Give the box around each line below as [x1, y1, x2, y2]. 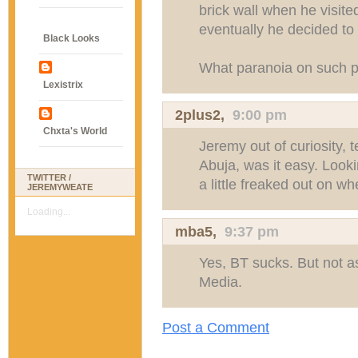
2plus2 [175, 106, 221, 123]
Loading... [27, 206, 70, 217]
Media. [199, 273, 242, 290]
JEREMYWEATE [27, 182, 93, 192]
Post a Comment [162, 319, 269, 336]
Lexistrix [43, 79, 83, 90]
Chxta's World [43, 125, 107, 137]
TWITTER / [27, 173, 71, 182]
